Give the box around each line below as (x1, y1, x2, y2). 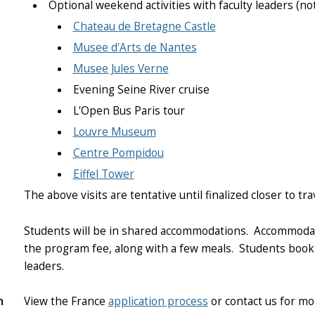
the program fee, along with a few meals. (23, 240, 239, 256)
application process (108, 293, 208, 309)
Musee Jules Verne (72, 61, 169, 77)
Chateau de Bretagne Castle (72, 19, 216, 34)
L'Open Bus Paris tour (72, 103, 185, 119)
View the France (23, 293, 108, 309)
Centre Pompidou (72, 146, 164, 161)
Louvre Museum (72, 124, 156, 140)
